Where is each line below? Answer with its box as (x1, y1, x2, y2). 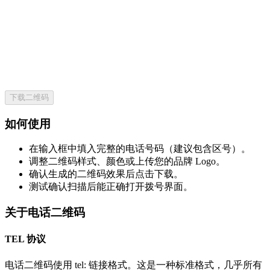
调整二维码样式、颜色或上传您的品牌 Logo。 (29, 156, 225, 167)
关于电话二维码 (5, 206, 85, 219)
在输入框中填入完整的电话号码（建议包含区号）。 (29, 143, 251, 154)
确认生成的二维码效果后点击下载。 (29, 169, 183, 180)
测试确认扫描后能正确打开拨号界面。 (29, 181, 193, 192)
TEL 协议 (5, 234, 46, 245)
